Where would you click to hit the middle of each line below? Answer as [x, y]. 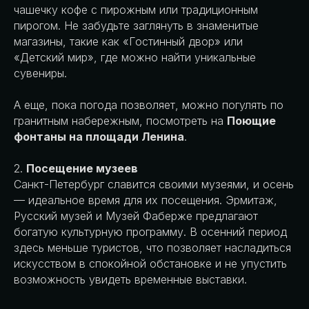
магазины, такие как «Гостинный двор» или [128, 42]
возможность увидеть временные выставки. [130, 280]
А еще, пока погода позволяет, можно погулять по [149, 105]
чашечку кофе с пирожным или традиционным [136, 10]
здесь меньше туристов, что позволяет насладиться [152, 248]
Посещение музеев [82, 169]
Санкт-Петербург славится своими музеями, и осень [154, 185]
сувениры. [40, 73]
